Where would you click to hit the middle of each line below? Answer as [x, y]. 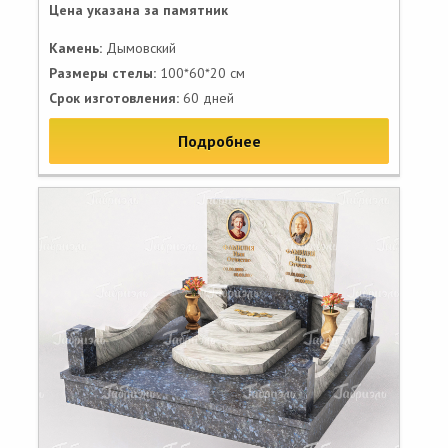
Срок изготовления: [114, 98]
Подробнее [219, 141]
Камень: [75, 48]
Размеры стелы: [102, 73]
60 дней [206, 98]
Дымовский [139, 48]
